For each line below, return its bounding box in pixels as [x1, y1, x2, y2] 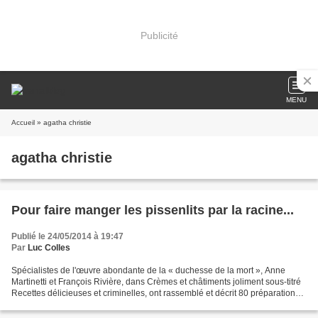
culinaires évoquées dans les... [11, 300, 131, 309]
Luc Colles [28, 243, 70, 253]
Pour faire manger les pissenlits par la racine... [11, 203, 294, 217]
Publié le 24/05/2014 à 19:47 [11, 231, 124, 241]
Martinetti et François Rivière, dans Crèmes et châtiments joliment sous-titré [11, 277, 301, 287]
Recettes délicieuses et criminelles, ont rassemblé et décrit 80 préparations [11, 288, 300, 298]
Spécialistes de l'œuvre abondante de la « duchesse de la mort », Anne [11, 265, 285, 275]
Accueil [11, 119, 35, 126]
